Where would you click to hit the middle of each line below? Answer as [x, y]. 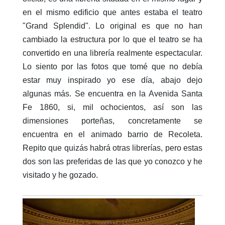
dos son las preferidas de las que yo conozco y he [113, 161]
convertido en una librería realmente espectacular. [113, 53]
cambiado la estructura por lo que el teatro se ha [113, 39]
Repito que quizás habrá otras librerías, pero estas [113, 148]
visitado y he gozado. [60, 175]
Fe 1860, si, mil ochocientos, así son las [113, 107]
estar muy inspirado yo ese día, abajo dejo [113, 80]
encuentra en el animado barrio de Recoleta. [113, 134]
